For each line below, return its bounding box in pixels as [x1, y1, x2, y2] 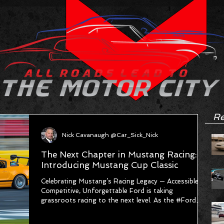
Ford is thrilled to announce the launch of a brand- [41, 215, 201, 223]
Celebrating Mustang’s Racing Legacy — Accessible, [41, 177, 200, 185]
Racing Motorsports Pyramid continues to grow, [41, 206, 194, 213]
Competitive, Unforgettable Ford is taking [41, 187, 173, 194]
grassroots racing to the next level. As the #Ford [41, 196, 196, 204]
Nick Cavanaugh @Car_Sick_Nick [62, 131, 158, 138]
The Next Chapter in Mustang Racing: [41, 149, 197, 159]
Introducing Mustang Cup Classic [41, 160, 178, 170]
